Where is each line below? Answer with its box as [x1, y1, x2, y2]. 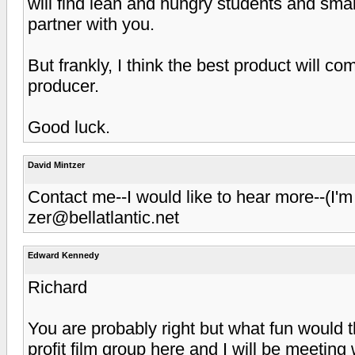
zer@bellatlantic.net [28, 207, 179, 227]
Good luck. [28, 116, 110, 137]
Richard [28, 277, 87, 297]
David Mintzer [28, 159, 85, 170]
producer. [28, 75, 99, 96]
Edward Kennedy [28, 250, 99, 260]
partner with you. [28, 13, 155, 34]
